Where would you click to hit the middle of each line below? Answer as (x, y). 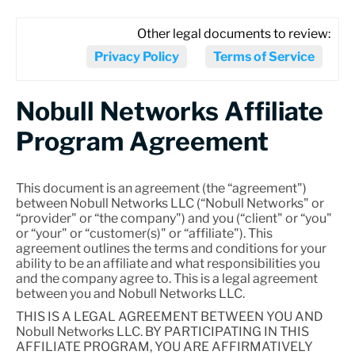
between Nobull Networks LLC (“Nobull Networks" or (170, 203)
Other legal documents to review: (234, 34)
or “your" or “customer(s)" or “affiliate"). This (144, 233)
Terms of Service (264, 57)
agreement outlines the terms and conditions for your (171, 248)
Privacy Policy (137, 57)
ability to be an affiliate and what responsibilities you (168, 263)
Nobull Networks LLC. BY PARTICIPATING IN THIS (162, 332)
